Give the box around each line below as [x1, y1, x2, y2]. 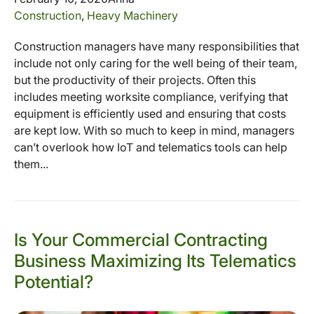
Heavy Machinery [87, 8, 178, 22]
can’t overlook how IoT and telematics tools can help [14, 139, 287, 154]
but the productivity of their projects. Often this [14, 72, 256, 87]
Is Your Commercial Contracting [14, 228, 268, 250]
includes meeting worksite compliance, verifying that [14, 89, 288, 104]
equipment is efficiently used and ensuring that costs [14, 106, 286, 121]
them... [14, 156, 48, 171]
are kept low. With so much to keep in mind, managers [14, 123, 294, 137]
